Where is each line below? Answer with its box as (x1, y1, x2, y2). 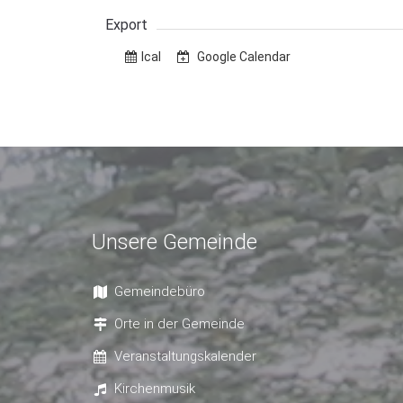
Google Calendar (194, 49, 291, 65)
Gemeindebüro (114, 283, 205, 300)
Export (105, 16, 148, 34)
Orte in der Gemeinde (114, 316, 245, 333)
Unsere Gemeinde (92, 229, 257, 255)
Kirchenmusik (114, 381, 195, 398)
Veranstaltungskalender (114, 348, 256, 365)
